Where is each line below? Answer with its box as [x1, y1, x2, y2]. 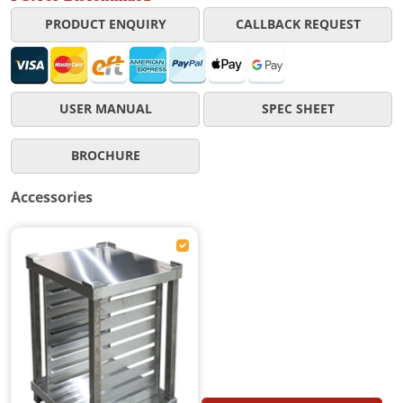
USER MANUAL [58, 101, 152, 116]
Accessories [11, 189, 93, 205]
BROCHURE [70, 148, 140, 163]
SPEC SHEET [261, 101, 335, 116]
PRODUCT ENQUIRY [44, 16, 166, 31]
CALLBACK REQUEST [235, 16, 361, 31]
